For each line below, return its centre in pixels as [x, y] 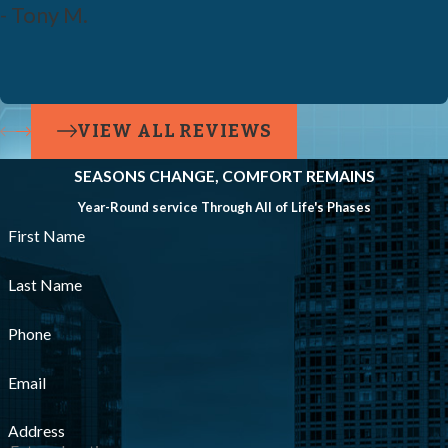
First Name [46, 236]
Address [36, 431]
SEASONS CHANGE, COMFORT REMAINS [224, 176]
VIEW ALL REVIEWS [174, 131]
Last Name [44, 285]
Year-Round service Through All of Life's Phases [224, 207]
